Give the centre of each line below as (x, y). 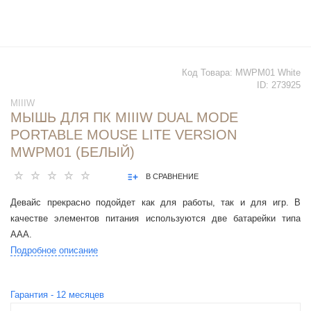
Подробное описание (54, 251)
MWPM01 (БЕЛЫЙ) (73, 152)
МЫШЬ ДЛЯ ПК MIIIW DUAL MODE (124, 118)
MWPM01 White (268, 73)
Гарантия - (33, 295)
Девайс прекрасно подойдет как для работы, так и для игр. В (155, 203)
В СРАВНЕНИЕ (172, 177)
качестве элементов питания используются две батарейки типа (155, 219)
